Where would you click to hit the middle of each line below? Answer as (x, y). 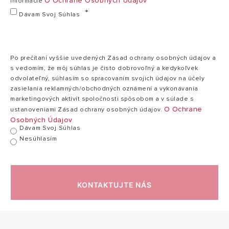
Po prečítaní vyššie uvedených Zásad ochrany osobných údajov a (113, 58)
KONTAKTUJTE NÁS (114, 185)
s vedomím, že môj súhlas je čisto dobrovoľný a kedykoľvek (104, 68)
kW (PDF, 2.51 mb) (43, 9)
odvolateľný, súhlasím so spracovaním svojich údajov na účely (107, 79)
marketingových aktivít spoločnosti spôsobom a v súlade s (102, 99)
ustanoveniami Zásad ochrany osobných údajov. (87, 110)
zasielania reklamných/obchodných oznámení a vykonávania (104, 89)
